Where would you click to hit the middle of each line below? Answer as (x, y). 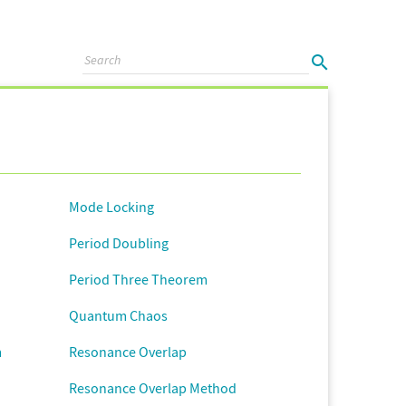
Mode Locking (111, 207)
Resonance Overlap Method (153, 388)
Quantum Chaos (118, 315)
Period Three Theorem (138, 279)
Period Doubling (119, 243)
